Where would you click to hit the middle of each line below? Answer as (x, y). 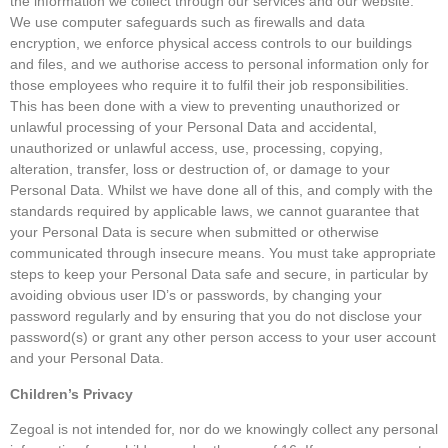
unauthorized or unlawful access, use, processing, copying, (196, 148)
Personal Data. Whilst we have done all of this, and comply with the (221, 190)
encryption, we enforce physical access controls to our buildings (211, 43)
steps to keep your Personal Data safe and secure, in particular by (219, 274)
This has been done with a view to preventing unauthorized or (205, 106)
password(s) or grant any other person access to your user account (223, 337)
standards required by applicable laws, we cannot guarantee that (214, 211)
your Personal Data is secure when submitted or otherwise (194, 232)
